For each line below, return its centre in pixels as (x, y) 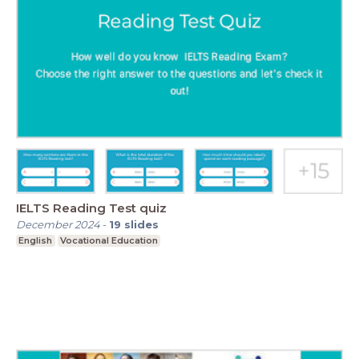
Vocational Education (109, 240)
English (36, 240)
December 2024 (58, 224)
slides (141, 224)
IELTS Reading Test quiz (91, 208)
